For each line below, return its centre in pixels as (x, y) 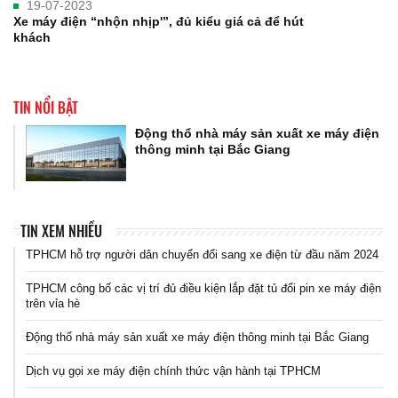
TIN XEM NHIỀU (61, 231)
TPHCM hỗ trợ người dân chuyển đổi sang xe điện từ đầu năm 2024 (202, 255)
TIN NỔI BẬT (46, 107)
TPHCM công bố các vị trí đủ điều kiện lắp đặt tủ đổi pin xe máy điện (203, 289)
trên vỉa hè (53, 304)
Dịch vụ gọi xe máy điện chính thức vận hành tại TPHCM (173, 371)
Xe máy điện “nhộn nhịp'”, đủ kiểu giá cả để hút (159, 21)
